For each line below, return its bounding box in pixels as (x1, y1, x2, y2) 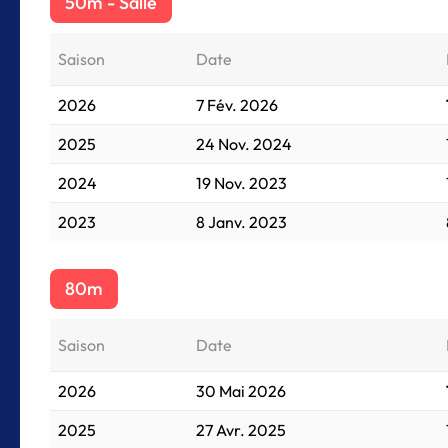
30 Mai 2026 (196, 381, 286, 401)
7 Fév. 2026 (196, 95, 278, 115)
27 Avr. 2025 (196, 420, 286, 440)
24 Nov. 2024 (196, 134, 292, 154)
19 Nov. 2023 (196, 173, 287, 193)
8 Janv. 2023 (196, 212, 287, 232)
